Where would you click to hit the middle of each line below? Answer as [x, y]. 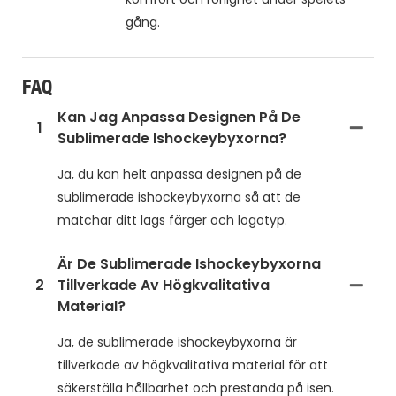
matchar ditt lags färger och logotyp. [172, 221]
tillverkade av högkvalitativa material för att [193, 366]
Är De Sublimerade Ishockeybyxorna [189, 264]
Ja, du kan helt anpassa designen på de [179, 175]
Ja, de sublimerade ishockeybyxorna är [177, 343]
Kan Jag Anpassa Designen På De [179, 118]
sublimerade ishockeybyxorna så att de [179, 198]
